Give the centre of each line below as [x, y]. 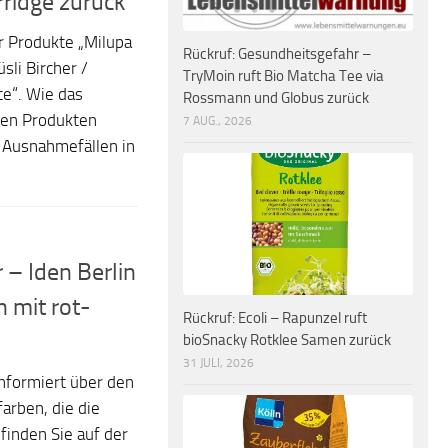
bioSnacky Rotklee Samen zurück [287, 339]
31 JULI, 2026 [218, 362]
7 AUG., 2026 [217, 121]
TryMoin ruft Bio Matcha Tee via [283, 76]
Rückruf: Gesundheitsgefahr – [277, 54]
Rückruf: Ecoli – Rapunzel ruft [275, 317]
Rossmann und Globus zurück [276, 98]
